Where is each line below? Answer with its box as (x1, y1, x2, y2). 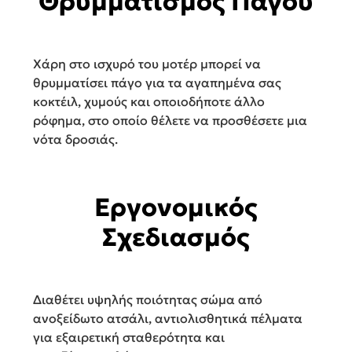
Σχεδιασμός (102, 222, 250, 254)
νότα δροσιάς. (33, 131, 118, 148)
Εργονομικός (94, 192, 258, 224)
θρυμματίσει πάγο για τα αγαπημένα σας (33, 75, 281, 91)
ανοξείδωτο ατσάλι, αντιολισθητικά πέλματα (33, 310, 302, 327)
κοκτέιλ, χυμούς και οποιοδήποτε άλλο (33, 93, 265, 110)
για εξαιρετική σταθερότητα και (33, 329, 225, 346)
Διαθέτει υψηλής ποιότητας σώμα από (33, 291, 262, 308)
